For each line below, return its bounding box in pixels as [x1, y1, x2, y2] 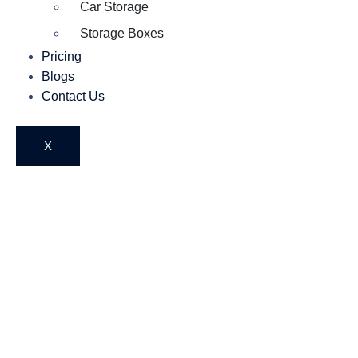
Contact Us [42, 89, 105, 103]
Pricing [42, 50, 82, 63]
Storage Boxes [80, 26, 164, 40]
